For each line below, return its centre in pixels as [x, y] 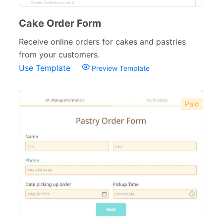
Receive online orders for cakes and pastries [102, 42]
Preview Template [120, 68]
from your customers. [59, 55]
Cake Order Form [60, 23]
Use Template [46, 68]
